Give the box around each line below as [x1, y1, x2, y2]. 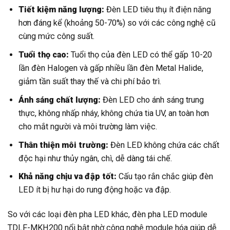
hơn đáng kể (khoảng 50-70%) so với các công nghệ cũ [18, 18, 216, 28]
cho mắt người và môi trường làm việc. [18, 121, 158, 131]
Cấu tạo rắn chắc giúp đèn [117, 171, 214, 182]
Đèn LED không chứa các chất [108, 140, 220, 150]
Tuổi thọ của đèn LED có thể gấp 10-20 [69, 50, 213, 60]
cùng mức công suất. [18, 31, 95, 42]
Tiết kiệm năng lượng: [18, 5, 105, 15]
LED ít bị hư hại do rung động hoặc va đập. [18, 185, 171, 195]
